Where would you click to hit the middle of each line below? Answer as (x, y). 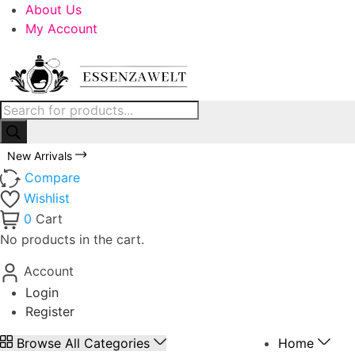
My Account (61, 29)
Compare (52, 177)
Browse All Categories (83, 343)
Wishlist (47, 198)
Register (50, 311)
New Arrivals (41, 155)
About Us (53, 10)
